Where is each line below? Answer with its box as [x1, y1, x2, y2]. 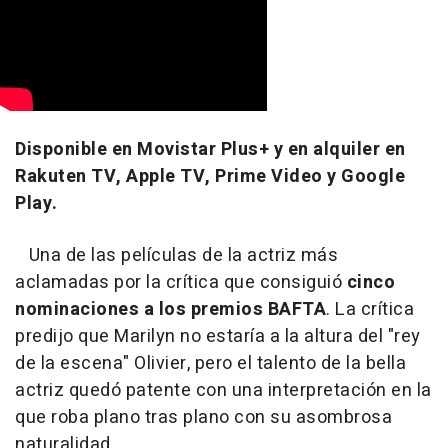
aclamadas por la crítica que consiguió [15, 269, 347, 297]
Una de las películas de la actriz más [15, 242, 338, 270]
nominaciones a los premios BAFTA [15, 296, 326, 324]
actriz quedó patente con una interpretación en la [15, 377, 432, 405]
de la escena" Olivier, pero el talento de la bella [15, 350, 406, 378]
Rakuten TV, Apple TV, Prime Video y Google [15, 163, 405, 191]
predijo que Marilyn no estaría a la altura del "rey [15, 323, 421, 351]
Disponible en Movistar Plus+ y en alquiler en [15, 136, 406, 164]
